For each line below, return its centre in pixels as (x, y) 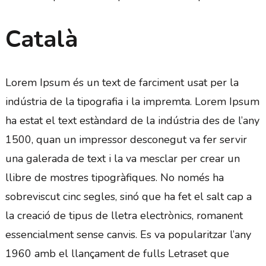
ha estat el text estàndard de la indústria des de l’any (132, 121)
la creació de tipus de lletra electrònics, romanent (124, 216)
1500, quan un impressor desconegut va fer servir (126, 140)
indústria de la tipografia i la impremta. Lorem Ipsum (132, 102)
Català (41, 39)
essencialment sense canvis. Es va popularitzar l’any (128, 235)
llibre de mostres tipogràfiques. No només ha (114, 178)
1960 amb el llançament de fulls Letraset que (117, 254)
